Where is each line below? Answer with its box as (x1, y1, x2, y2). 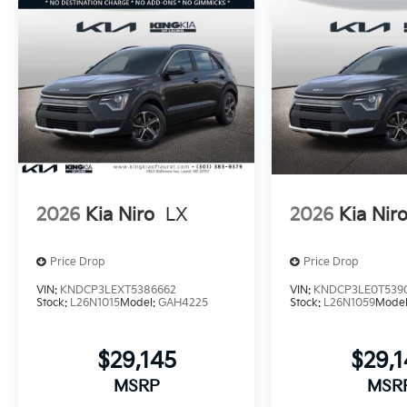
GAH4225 (158, 295, 208, 310)
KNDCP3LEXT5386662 (60, 283, 176, 297)
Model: (120, 295, 158, 310)
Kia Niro (85, 204, 154, 227)
